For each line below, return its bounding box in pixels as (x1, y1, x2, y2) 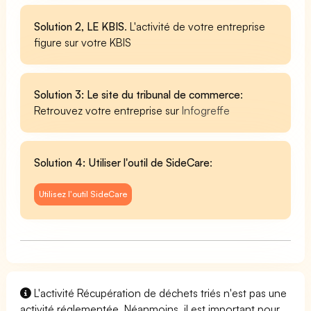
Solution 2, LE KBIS (34, 19, 125, 33)
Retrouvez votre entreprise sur (34, 103, 183, 117)
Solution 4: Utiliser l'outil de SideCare (34, 155, 210, 169)
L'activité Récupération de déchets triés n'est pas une (31, 285, 287, 300)
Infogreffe (182, 103, 230, 117)
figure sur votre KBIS (34, 35, 132, 49)
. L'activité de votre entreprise (124, 19, 266, 33)
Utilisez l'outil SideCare (39, 188, 128, 199)
